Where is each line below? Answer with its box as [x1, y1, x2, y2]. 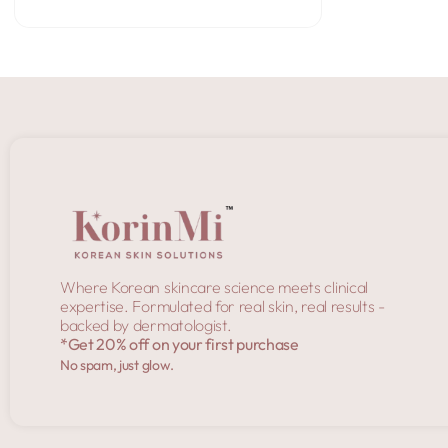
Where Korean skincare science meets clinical [60, 276, 368, 297]
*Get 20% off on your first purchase [60, 333, 299, 354]
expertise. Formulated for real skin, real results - [60, 295, 385, 316]
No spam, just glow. [60, 355, 174, 374]
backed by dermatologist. [60, 314, 232, 335]
